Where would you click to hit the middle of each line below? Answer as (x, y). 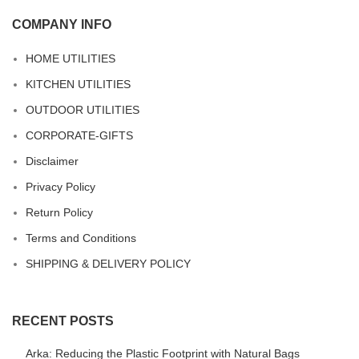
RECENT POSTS (63, 321)
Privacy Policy (61, 186)
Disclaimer (52, 161)
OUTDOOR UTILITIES (83, 109)
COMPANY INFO (62, 24)
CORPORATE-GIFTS (79, 135)
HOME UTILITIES (71, 58)
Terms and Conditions (81, 238)
